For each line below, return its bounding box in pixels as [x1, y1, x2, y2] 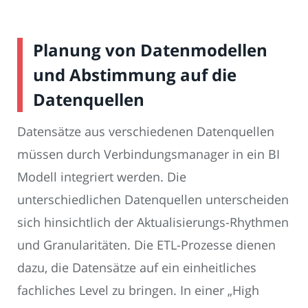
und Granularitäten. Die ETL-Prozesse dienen [17, 236, 276, 253]
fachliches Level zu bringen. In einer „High [17, 282, 259, 298]
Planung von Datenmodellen [33, 38, 267, 61]
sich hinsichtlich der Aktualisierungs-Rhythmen [17, 214, 289, 230]
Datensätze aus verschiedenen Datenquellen [17, 123, 274, 140]
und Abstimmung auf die [33, 63, 236, 86]
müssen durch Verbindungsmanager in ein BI [17, 146, 280, 162]
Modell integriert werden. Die [17, 168, 186, 185]
